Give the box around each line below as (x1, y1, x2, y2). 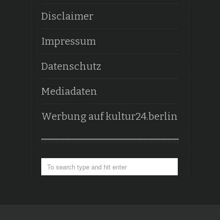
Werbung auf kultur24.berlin (41, 110, 178, 122)
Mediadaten (41, 85, 97, 97)
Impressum (41, 35, 96, 47)
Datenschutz (41, 60, 101, 72)
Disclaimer (41, 10, 93, 22)
